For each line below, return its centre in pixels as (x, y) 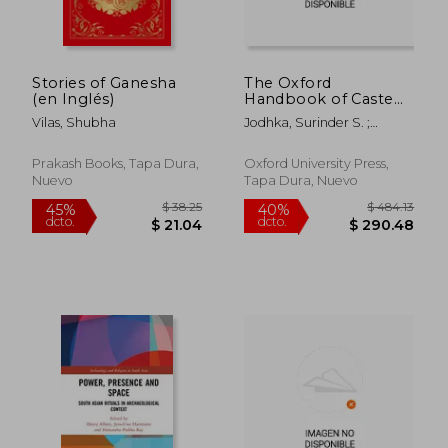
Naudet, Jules (286, 139)
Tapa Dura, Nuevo (301, 180)
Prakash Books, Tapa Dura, (116, 163)
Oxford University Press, (317, 163)
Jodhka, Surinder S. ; (307, 122)
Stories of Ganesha (104, 82)
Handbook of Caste (319, 98)
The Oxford (288, 82)
